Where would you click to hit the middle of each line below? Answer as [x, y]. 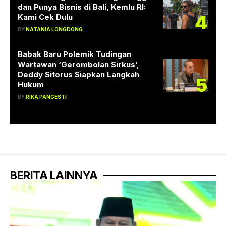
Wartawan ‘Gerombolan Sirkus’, [78, 64]
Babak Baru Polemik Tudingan [74, 54]
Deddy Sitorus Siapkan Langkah [78, 74]
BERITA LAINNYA [54, 175]
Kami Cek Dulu [45, 17]
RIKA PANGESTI [46, 97]
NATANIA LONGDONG [54, 29]
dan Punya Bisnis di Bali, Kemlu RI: [82, 7]
